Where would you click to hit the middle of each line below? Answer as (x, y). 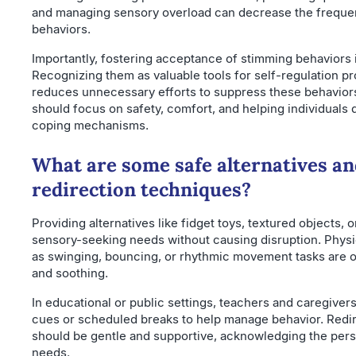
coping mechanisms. (90, 125)
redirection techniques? (141, 189)
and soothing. (70, 273)
